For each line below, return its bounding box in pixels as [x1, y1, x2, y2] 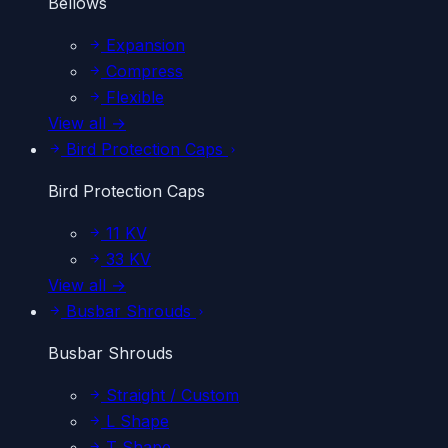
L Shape [101, 411, 169, 431]
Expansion [101, 35, 185, 55]
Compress [101, 61, 183, 81]
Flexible [101, 87, 164, 107]
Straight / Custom [101, 385, 239, 405]
